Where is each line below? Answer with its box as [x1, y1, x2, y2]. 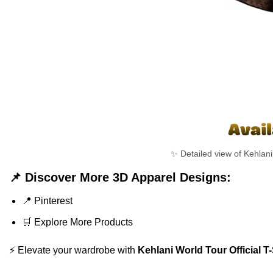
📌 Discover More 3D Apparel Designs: [9, 171, 231, 185]
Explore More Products [34, 217, 133, 227]
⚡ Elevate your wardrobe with [9, 244, 138, 255]
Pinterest [34, 196, 73, 207]
